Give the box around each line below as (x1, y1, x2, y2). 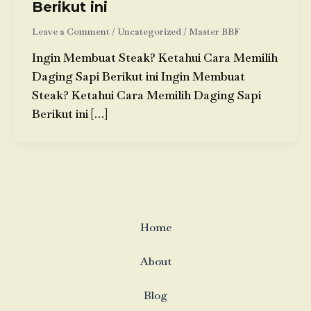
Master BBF (188, 25, 240, 37)
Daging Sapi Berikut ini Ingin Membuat (31, 69, 245, 85)
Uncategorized (117, 25, 181, 37)
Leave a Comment (31, 25, 110, 37)
